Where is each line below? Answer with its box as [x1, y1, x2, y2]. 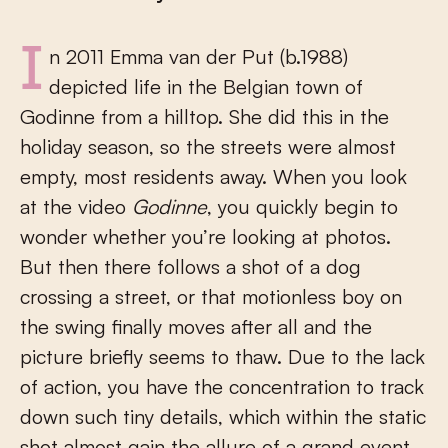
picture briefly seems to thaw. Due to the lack [20, 344, 425, 369]
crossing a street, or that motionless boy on [20, 284, 402, 309]
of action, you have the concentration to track [20, 374, 424, 399]
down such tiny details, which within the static [20, 404, 426, 429]
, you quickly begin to [207, 194, 398, 219]
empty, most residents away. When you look [20, 164, 407, 189]
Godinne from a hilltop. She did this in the [20, 104, 389, 129]
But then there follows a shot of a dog [20, 254, 361, 279]
